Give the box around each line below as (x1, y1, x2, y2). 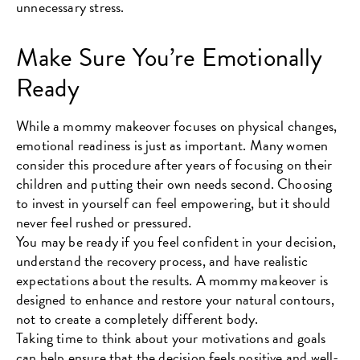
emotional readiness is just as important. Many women (16, 133, 329, 156)
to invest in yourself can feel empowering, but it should (16, 191, 331, 214)
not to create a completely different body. (16, 307, 259, 329)
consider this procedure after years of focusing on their (16, 153, 333, 175)
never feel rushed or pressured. (16, 211, 192, 233)
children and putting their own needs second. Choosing (16, 172, 333, 194)
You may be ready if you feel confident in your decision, (16, 230, 337, 252)
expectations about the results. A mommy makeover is (16, 268, 329, 291)
